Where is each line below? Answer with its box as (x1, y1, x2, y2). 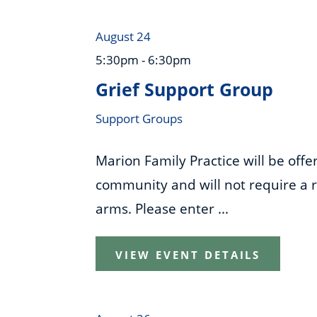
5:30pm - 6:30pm (96, 52, 192, 69)
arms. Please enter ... (96, 199, 229, 219)
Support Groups (96, 110, 183, 127)
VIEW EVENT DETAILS (115, 247, 261, 262)
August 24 (96, 28, 151, 45)
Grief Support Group (96, 77, 274, 102)
